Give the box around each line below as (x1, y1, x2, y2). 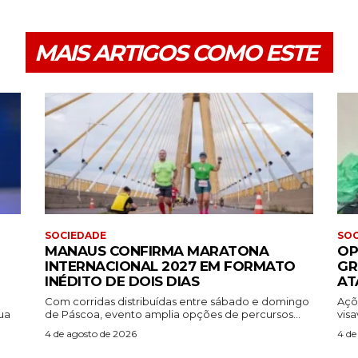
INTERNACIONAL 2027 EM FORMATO (45, 257, 296, 274)
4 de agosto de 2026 (45, 327, 137, 340)
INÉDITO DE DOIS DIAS (45, 272, 199, 289)
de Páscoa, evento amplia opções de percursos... (45, 307, 300, 320)
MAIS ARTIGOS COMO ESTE (34, 39, 317, 67)
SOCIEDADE (45, 229, 106, 241)
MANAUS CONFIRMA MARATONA (45, 242, 268, 259)
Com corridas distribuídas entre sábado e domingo (45, 294, 309, 308)
